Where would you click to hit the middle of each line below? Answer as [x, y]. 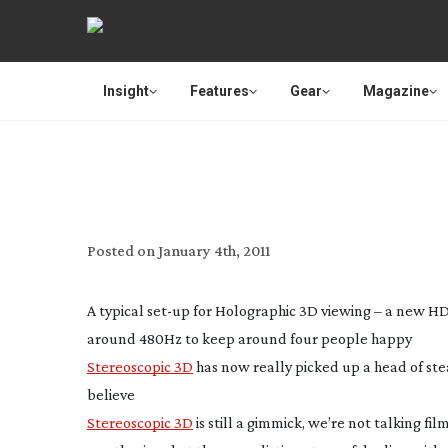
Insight [126, 91]
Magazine [396, 91]
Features [219, 91]
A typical [117, 310]
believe [111, 394]
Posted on [121, 250]
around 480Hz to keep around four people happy [249, 338]
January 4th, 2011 [214, 250]
